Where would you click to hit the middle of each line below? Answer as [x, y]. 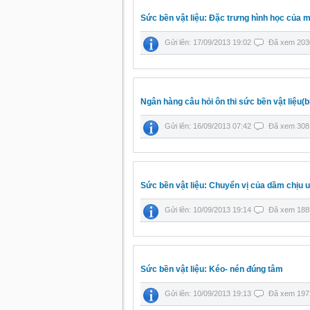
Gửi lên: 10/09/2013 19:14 [209, 210]
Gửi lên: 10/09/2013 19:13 [209, 293]
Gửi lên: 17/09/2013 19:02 [209, 42]
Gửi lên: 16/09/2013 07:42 [209, 126]
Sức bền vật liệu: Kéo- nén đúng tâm [212, 269]
